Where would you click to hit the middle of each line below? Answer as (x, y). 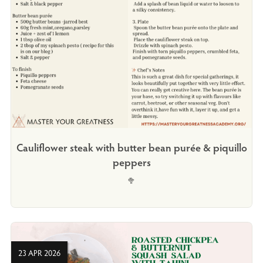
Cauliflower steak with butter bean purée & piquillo (131, 147)
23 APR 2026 (39, 252)
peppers (131, 161)
